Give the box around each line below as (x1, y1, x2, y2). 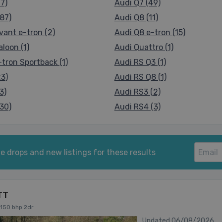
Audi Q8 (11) (114, 13, 158, 22)
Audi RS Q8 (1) (114, 72, 166, 82)
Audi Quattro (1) (114, 43, 173, 52)
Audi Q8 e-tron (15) (114, 28, 185, 37)
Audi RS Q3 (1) (114, 57, 166, 67)
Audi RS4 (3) (114, 102, 161, 111)
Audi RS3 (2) (114, 87, 161, 97)
